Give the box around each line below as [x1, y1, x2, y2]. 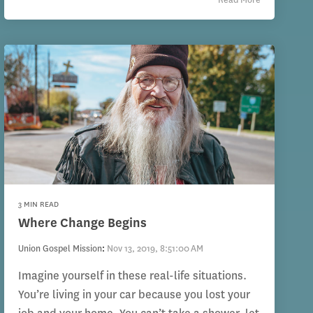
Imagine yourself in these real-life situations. [17, 268, 247, 284]
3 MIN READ [17, 199, 59, 210]
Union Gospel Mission [17, 242, 102, 255]
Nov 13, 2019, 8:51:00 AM [106, 242, 203, 255]
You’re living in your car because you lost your [17, 287, 250, 303]
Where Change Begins [17, 214, 147, 232]
